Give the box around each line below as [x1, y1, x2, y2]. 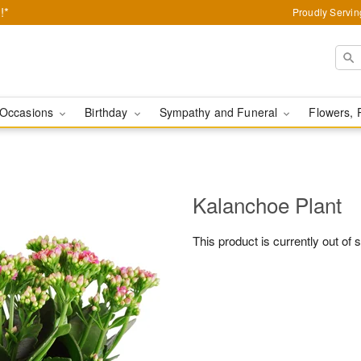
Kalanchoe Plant [193, 189, 342, 219]
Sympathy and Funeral [159, 104, 281, 120]
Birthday [85, 104, 131, 120]
